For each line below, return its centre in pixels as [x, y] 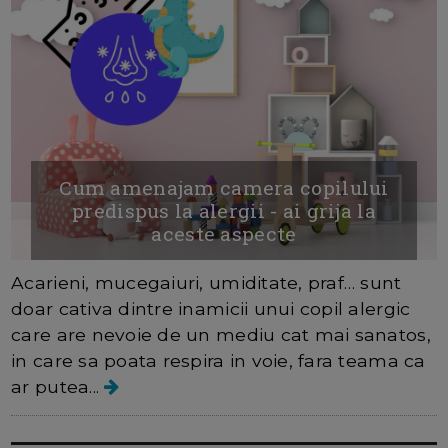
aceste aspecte [224, 233]
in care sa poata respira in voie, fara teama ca [218, 360]
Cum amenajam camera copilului [224, 187]
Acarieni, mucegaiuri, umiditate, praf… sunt [206, 282]
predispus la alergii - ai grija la [224, 210]
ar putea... [58, 386]
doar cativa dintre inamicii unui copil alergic [211, 308]
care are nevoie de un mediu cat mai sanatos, [221, 334]
